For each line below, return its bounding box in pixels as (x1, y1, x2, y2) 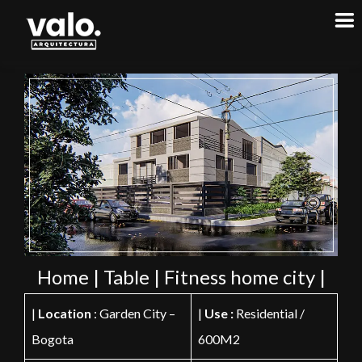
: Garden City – (91, 305, 175, 322)
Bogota (32, 331, 74, 347)
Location (38, 305, 91, 322)
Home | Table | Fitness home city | (36, 265, 326, 289)
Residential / (234, 305, 305, 322)
